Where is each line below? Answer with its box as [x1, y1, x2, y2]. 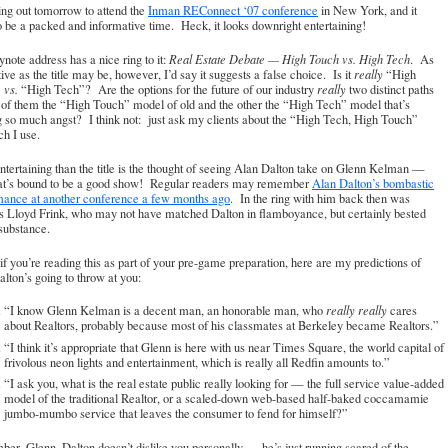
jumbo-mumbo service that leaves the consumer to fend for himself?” [4, 404, 348, 422]
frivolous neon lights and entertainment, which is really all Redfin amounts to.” [4, 353, 390, 371]
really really [326, 302, 387, 319]
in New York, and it [318, 2, 417, 20]
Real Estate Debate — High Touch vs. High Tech [169, 51, 410, 68]
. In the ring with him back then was [230, 189, 410, 207]
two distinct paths [346, 81, 434, 99]
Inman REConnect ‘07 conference [148, 2, 318, 20]
